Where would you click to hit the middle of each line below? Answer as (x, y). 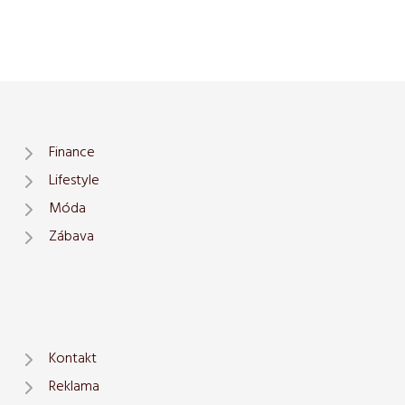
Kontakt (73, 359)
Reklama (74, 387)
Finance (72, 153)
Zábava (71, 237)
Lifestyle (74, 181)
